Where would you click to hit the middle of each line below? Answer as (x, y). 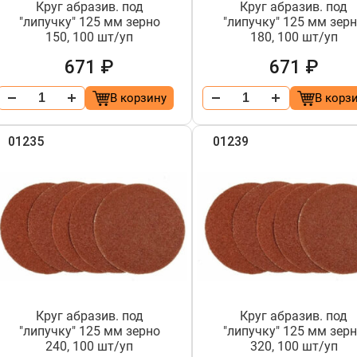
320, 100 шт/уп (294, 346)
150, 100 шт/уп (90, 37)
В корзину (138, 98)
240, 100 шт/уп (90, 346)
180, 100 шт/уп (294, 37)
